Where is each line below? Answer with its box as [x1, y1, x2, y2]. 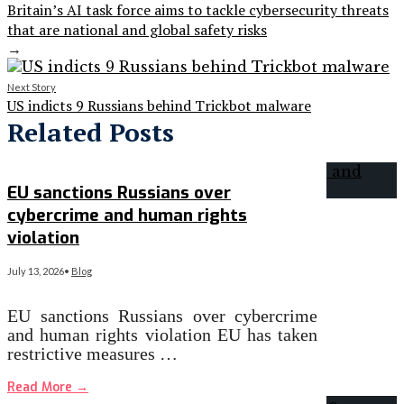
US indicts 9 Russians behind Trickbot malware [7, 96, 311, 116]
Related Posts [7, 115, 174, 150]
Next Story [7, 81, 56, 94]
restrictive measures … [7, 343, 178, 363]
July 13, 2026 [7, 264, 64, 277]
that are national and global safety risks [7, 20, 267, 41]
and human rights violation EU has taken [7, 324, 318, 344]
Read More [7, 378, 76, 396]
